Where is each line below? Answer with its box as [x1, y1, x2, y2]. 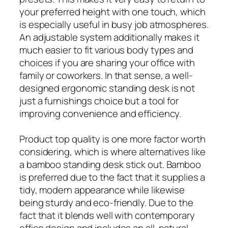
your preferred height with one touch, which [19, 5, 206, 18]
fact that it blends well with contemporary [19, 208, 195, 222]
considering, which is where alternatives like [19, 145, 206, 158]
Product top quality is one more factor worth [19, 132, 206, 146]
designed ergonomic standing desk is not [19, 81, 195, 95]
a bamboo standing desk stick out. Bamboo [19, 157, 201, 171]
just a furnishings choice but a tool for [19, 94, 179, 107]
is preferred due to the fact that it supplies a [19, 170, 206, 184]
